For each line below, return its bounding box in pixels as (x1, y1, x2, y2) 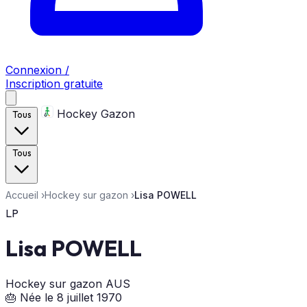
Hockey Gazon (53, 107, 135, 121)
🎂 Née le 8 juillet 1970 (5, 290, 122, 304)
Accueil (5, 189, 38, 201)
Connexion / (5, 63, 69, 77)
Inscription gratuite (5, 77, 103, 90)
